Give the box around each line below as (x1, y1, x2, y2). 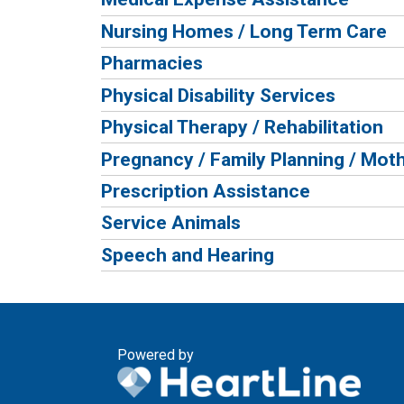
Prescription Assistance (101, 179, 310, 202)
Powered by (117, 346, 194, 364)
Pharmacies (101, 51, 203, 75)
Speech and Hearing (101, 243, 274, 266)
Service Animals (101, 211, 241, 234)
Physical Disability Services (101, 83, 335, 106)
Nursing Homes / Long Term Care (101, 19, 387, 42)
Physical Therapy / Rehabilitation (101, 115, 383, 139)
